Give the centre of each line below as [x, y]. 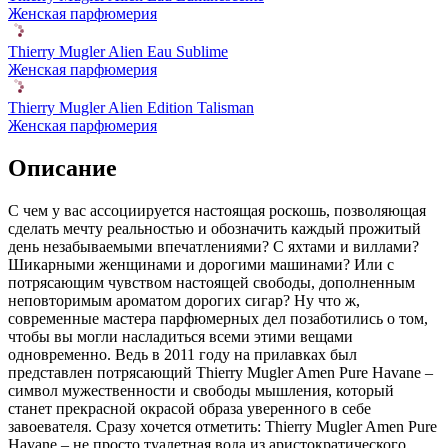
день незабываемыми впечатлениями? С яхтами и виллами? [213, 246]
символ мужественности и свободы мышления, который [201, 390]
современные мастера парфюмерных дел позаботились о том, [218, 318]
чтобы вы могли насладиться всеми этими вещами [180, 336]
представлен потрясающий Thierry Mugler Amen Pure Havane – [220, 372]
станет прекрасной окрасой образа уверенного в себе [189, 408]
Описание [62, 167]
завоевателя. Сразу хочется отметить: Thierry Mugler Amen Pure [222, 426]
